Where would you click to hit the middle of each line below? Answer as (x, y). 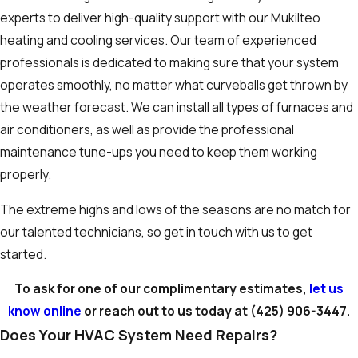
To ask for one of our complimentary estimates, (162, 289)
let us (326, 289)
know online (45, 311)
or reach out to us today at (166, 311)
